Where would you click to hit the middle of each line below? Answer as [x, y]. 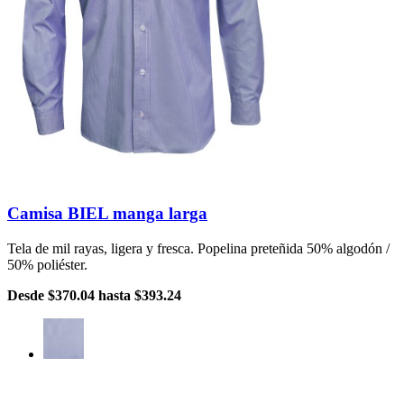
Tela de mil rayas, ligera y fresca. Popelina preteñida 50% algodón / [198, 248]
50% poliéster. [47, 264]
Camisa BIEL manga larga [107, 213]
